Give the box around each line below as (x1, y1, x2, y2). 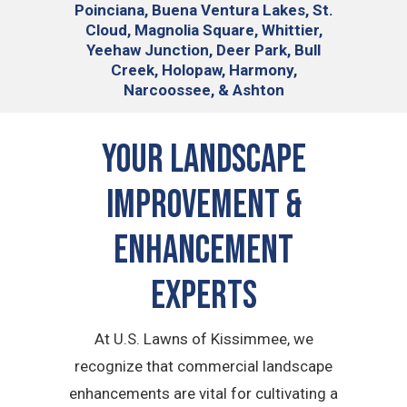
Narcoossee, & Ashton (123, 81, 284, 100)
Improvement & (105, 181, 302, 229)
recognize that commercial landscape (74, 356, 333, 375)
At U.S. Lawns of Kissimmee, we (94, 329, 313, 348)
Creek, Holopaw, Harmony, (110, 61, 297, 80)
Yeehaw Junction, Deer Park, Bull (86, 41, 321, 60)
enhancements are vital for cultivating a (69, 383, 338, 402)
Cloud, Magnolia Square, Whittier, (84, 21, 323, 40)
